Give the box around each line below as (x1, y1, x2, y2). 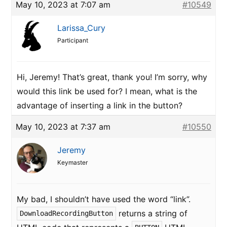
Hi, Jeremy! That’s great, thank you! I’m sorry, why (17, 72, 207, 82)
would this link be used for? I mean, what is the (17, 86, 197, 96)
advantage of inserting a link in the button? (17, 100, 182, 110)
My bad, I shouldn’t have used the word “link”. (17, 194, 191, 204)
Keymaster (57, 159, 88, 166)
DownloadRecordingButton (20, 209, 113, 217)
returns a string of (116, 208, 187, 218)
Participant (57, 36, 88, 44)
